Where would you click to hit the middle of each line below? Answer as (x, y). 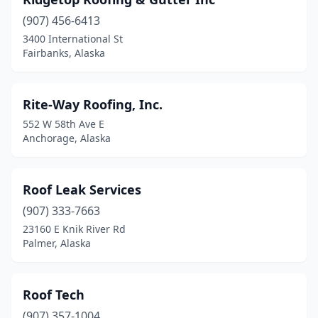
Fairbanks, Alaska (64, 53)
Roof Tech (54, 295)
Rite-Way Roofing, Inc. (93, 104)
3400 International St (73, 39)
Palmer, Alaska (57, 243)
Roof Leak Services (82, 190)
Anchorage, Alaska (67, 138)
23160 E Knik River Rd (74, 229)
